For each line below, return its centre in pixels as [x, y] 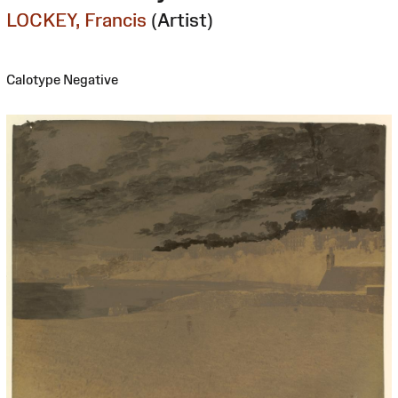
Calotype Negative [62, 79]
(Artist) [182, 20]
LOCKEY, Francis [76, 20]
